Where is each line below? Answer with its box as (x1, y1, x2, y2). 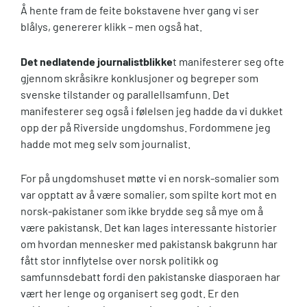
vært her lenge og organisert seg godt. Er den (21, 286, 239, 300)
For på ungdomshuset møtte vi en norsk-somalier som (21, 171, 279, 185)
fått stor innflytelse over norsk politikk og (21, 254, 219, 267)
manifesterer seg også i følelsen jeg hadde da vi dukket (21, 103, 283, 117)
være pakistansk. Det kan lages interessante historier (21, 221, 277, 234)
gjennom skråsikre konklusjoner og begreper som (21, 71, 258, 84)
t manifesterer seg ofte (173, 54, 284, 68)
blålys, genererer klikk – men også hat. (21, 19, 202, 33)
